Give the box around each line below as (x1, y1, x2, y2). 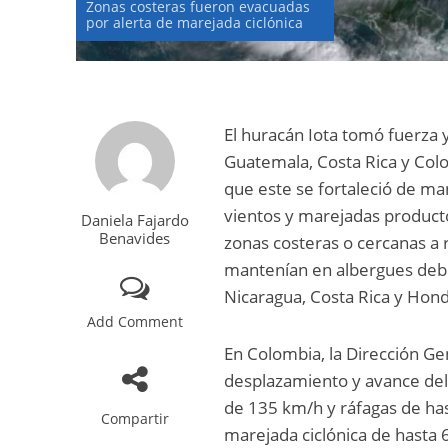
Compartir (100, 409, 169, 429)
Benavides (99, 228, 171, 249)
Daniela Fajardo (80, 210, 189, 231)
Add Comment (86, 312, 183, 332)
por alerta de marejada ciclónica (85, 13, 303, 33)
